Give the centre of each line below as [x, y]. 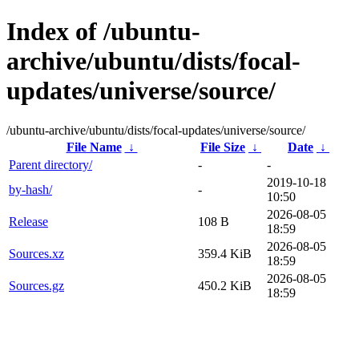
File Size [223, 147]
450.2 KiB [225, 285]
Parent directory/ [50, 164]
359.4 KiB [225, 253]
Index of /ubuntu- [103, 32]
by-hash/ [30, 189]
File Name [94, 147]
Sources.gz [36, 285]
